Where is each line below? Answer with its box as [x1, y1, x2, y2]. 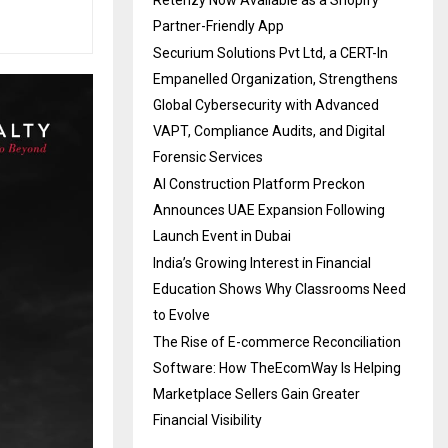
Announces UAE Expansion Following [153, 202, 385, 219]
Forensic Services [153, 149, 263, 166]
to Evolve [153, 307, 210, 324]
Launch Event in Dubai [153, 228, 291, 245]
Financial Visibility [153, 412, 262, 429]
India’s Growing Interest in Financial [153, 255, 371, 272]
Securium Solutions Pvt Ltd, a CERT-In [153, 45, 388, 62]
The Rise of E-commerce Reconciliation [153, 334, 401, 351]
